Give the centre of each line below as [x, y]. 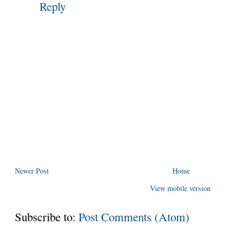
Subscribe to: [47, 217]
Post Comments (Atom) [134, 217]
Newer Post [32, 170]
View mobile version [180, 188]
